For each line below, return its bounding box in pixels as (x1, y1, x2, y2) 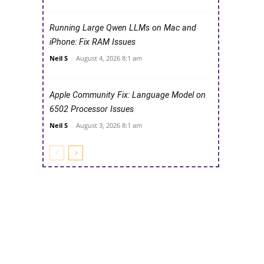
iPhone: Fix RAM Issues (49, 37, 136, 48)
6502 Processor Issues (49, 104, 134, 115)
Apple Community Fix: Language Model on (49, 90, 206, 101)
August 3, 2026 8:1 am (76, 121, 142, 130)
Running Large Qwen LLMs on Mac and (49, 23, 196, 34)
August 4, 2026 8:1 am (76, 54, 142, 63)
